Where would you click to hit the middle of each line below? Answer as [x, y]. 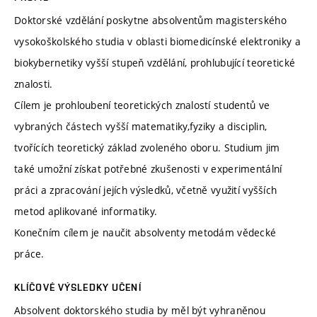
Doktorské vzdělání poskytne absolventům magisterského [150, 21]
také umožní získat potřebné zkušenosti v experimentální [148, 169]
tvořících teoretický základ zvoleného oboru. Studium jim [147, 148]
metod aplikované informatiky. [86, 212]
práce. [29, 254]
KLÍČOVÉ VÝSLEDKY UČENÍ [78, 288]
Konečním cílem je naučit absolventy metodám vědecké [145, 233]
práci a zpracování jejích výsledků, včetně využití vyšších [146, 190]
